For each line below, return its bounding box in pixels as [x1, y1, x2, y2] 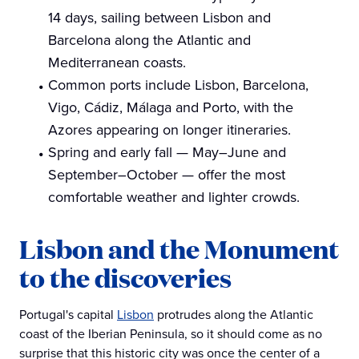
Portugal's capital [19, 305, 117, 324]
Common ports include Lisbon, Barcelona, [48, 75, 309, 95]
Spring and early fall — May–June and [48, 142, 286, 163]
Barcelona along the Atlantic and [48, 30, 251, 50]
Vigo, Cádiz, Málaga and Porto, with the [48, 97, 293, 118]
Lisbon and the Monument [19, 231, 339, 267]
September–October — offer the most [48, 164, 285, 185]
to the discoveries [19, 260, 232, 296]
